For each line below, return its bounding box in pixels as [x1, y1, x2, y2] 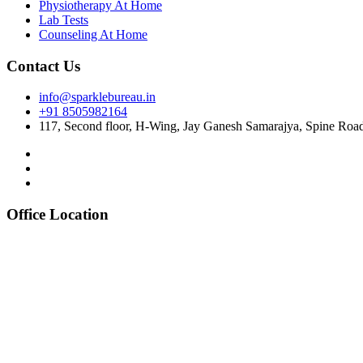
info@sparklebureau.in [39, 90, 156, 105]
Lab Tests [39, 12, 88, 27]
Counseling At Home [39, 27, 147, 41]
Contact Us [6, 57, 80, 75]
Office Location [6, 206, 109, 223]
